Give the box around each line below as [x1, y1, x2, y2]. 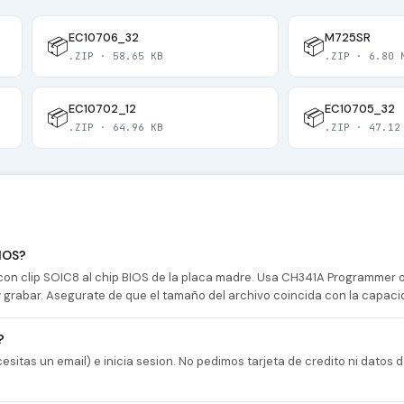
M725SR [324, 30, 371, 46]
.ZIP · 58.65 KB [69, 50, 164, 63]
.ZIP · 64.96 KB [69, 121, 164, 134]
